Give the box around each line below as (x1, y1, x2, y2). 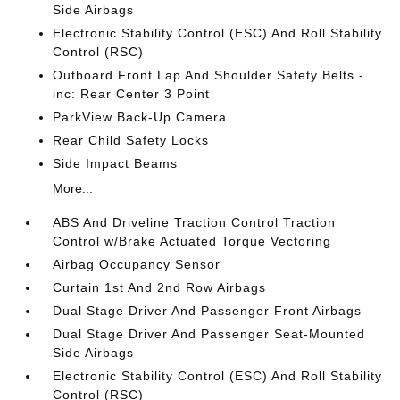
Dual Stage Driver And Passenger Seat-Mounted (53, 327, 366, 341)
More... (53, 181, 94, 196)
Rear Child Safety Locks (53, 133, 210, 147)
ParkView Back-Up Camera (53, 110, 228, 124)
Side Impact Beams (53, 156, 179, 171)
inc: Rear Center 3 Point (53, 87, 211, 101)
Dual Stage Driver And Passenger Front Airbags (53, 304, 362, 318)
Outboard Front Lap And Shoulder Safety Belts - (53, 68, 365, 82)
